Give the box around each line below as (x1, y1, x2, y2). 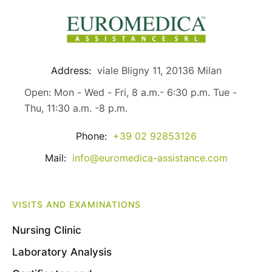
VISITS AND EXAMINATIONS (12, 199, 141, 210)
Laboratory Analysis (12, 246, 112, 259)
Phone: (75, 129, 107, 142)
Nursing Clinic (12, 224, 81, 237)
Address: (50, 64, 91, 76)
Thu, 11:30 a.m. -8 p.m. (24, 101, 127, 114)
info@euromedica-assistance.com (72, 151, 228, 164)
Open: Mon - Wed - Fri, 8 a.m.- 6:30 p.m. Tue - (24, 86, 237, 98)
